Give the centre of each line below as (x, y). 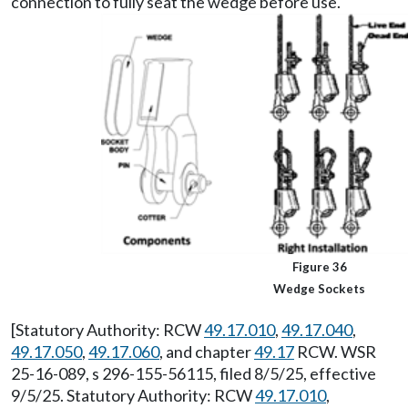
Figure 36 (319, 267)
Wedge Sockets (319, 289)
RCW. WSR (335, 352)
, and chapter (207, 352)
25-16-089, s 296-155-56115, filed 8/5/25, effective (194, 373)
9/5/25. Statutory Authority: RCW (133, 395)
